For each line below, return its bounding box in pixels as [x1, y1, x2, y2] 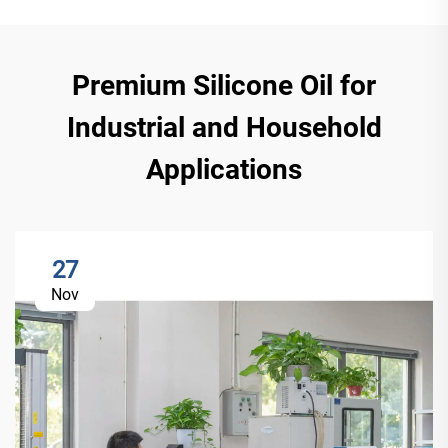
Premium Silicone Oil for [72, 69, 376, 103]
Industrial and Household [66, 111, 382, 145]
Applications [146, 153, 302, 187]
